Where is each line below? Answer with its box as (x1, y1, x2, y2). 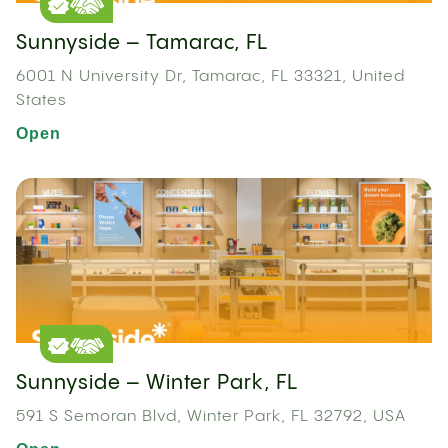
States (16, 92, 67, 110)
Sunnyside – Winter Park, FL (16, 373, 298, 395)
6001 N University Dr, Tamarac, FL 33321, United (16, 68, 405, 86)
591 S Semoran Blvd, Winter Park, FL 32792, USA (16, 408, 406, 426)
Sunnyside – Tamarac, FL (16, 33, 268, 55)
